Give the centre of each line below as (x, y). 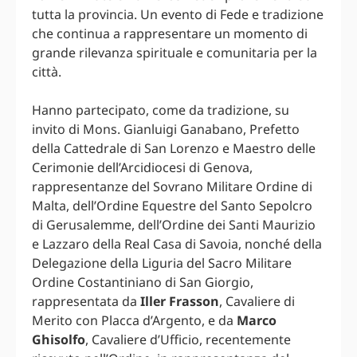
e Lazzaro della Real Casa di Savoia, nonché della (177, 244)
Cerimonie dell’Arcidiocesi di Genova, (142, 168)
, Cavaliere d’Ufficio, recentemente (188, 340)
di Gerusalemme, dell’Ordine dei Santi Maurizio (174, 225)
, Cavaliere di (257, 302)
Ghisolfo (59, 340)
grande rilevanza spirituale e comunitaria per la (175, 53)
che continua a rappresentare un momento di (170, 34)
